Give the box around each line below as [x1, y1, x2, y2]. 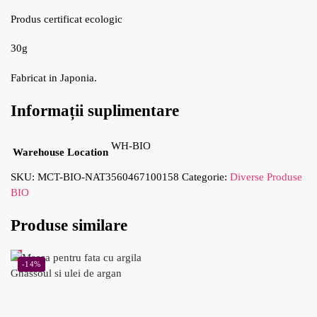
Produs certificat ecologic [11, 13, 122, 25]
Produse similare [11, 216, 127, 234]
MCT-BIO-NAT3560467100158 [38, 171, 179, 183]
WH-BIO [111, 139, 151, 151]
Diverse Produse [230, 171, 302, 183]
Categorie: [182, 171, 230, 183]
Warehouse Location [13, 146, 108, 158]
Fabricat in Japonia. [11, 71, 97, 83]
